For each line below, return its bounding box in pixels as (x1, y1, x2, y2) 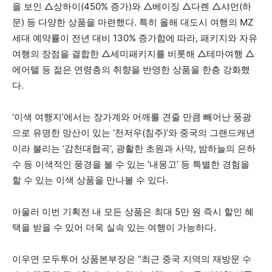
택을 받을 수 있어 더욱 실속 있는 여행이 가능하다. (12, 222, 216, 234)
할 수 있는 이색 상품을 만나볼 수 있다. (12, 174, 168, 186)
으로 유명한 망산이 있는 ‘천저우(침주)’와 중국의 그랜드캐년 (12, 127, 255, 139)
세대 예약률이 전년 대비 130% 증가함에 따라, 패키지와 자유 (12, 32, 257, 44)
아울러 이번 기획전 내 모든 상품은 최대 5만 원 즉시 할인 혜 (12, 206, 254, 218)
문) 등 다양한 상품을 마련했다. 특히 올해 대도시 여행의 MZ (12, 16, 253, 29)
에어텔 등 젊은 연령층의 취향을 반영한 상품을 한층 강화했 (12, 64, 250, 76)
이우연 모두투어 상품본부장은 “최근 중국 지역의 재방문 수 (12, 253, 251, 265)
